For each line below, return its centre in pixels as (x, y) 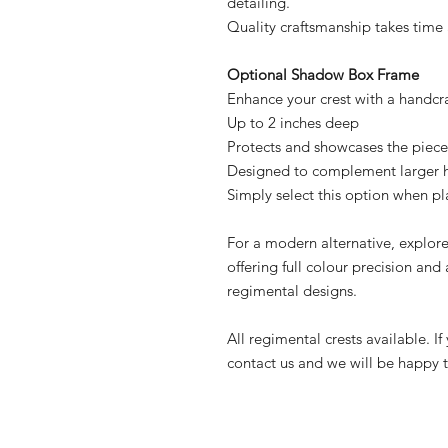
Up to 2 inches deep (293, 123)
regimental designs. (292, 291)
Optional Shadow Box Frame (323, 75)
